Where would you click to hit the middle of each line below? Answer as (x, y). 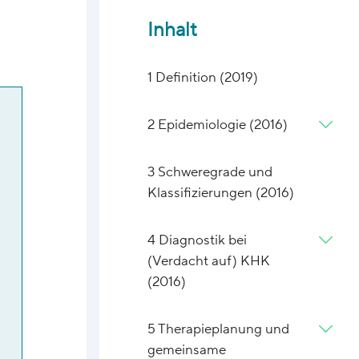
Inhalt (173, 30)
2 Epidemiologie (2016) (218, 125)
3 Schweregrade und (210, 172)
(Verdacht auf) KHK (209, 261)
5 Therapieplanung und (219, 329)
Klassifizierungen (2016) (221, 193)
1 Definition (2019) (203, 78)
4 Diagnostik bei (198, 240)
